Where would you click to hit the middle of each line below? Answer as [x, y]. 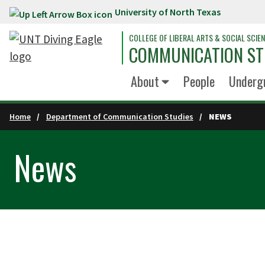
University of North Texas [168, 12]
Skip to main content [58, 14]
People [199, 81]
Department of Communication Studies [119, 117]
